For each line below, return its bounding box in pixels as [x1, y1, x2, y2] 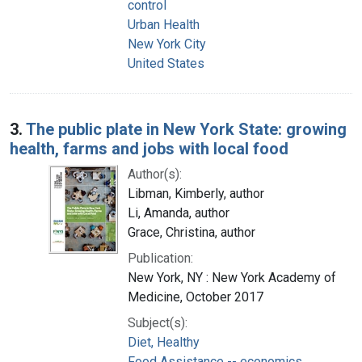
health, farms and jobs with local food [10, 138, 288, 158]
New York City [128, 36, 206, 52]
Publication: [128, 250, 193, 266]
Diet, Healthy [128, 334, 200, 350]
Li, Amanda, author [128, 204, 229, 221]
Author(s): [128, 166, 182, 182]
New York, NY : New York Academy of [128, 269, 336, 285]
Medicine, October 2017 [128, 288, 263, 305]
